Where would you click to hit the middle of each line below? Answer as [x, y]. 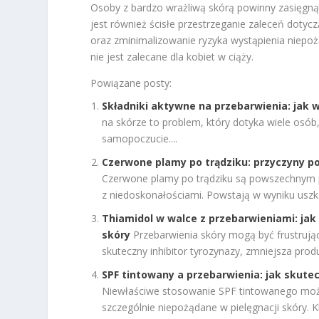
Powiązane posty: [131, 83]
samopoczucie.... [140, 139]
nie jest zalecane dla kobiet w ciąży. [172, 56]
